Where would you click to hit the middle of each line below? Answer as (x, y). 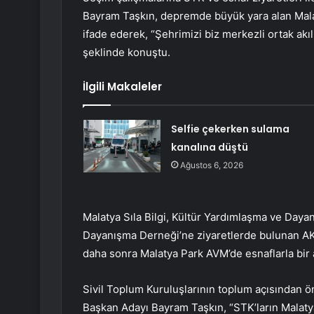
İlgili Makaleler (122, 87)
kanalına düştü (209, 148)
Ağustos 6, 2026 (211, 165)
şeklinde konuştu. (127, 53)
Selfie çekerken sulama (230, 129)
